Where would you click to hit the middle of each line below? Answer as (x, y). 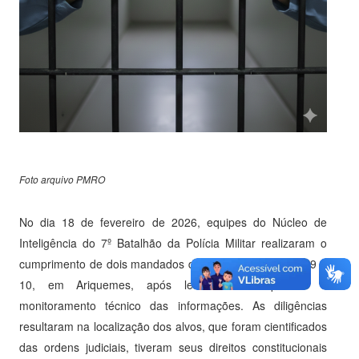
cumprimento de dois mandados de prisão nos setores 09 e (173, 264)
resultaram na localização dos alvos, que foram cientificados (173, 327)
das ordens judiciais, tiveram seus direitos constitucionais (173, 347)
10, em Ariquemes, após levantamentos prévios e (173, 285)
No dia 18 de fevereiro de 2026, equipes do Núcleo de (173, 222)
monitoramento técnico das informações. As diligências (173, 306)
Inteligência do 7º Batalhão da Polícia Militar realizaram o (173, 243)
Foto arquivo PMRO (62, 179)
